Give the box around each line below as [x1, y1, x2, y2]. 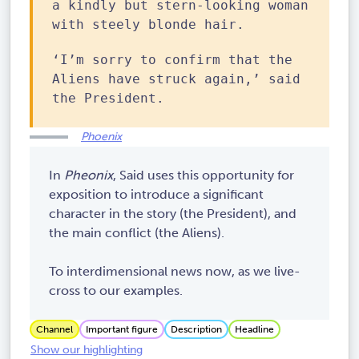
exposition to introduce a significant [49, 187, 264, 203]
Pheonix [64, 167, 113, 184]
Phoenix [81, 130, 122, 144]
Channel [36, 324, 73, 336]
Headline [235, 324, 274, 336]
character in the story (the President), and [49, 206, 296, 222]
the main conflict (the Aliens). [49, 225, 228, 241]
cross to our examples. [49, 283, 183, 299]
